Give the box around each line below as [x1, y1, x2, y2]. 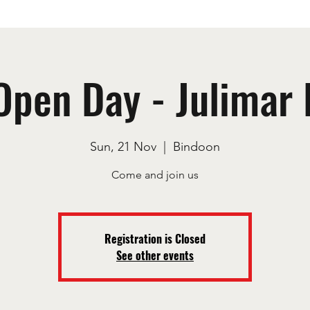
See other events [116, 247, 194, 264]
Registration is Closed [104, 230, 206, 248]
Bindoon [173, 139, 220, 155]
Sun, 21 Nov [90, 139, 156, 155]
